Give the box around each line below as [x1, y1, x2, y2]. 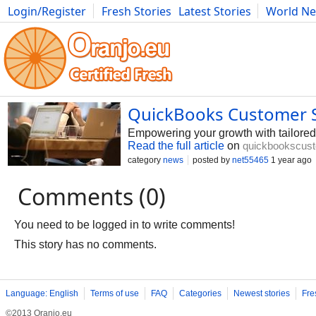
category [128, 155, 163, 165]
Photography [8, 19, 78, 35]
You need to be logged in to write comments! [14, 219, 235, 231]
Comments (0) [18, 181, 166, 212]
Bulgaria [131, 19, 176, 35]
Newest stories [233, 288, 290, 298]
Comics [85, 19, 124, 35]
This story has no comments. [14, 238, 157, 250]
